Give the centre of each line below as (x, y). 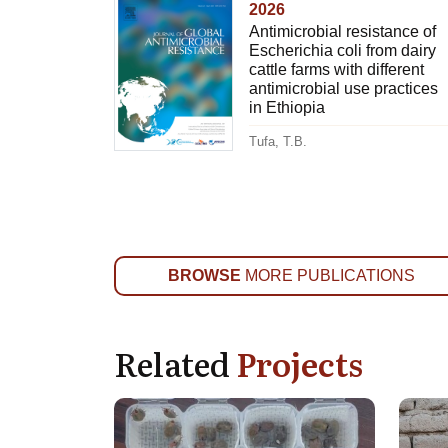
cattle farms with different (336, 70)
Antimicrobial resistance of (342, 32)
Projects (299, 363)
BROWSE (205, 276)
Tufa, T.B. (277, 142)
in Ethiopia (286, 108)
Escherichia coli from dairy (342, 51)
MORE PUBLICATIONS (328, 276)
